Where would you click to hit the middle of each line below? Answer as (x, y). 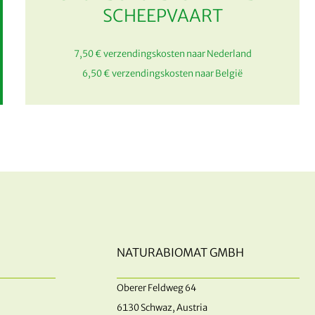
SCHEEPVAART (162, 16)
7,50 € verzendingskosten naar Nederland (162, 54)
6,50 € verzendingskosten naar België (162, 74)
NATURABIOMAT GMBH (180, 253)
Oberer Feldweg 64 (156, 288)
